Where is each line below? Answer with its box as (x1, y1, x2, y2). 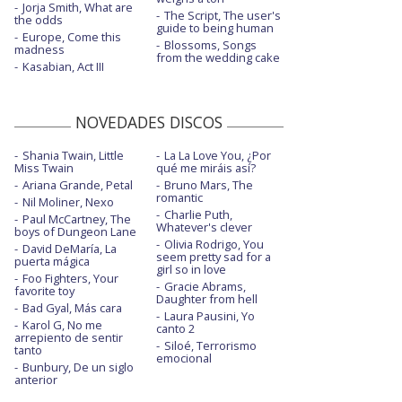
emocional (155, 350, 212, 367)
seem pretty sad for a (155, 249, 271, 266)
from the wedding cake (155, 49, 280, 66)
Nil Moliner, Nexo (22, 194, 114, 211)
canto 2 (155, 320, 195, 337)
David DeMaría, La (22, 240, 117, 258)
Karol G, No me (22, 317, 102, 334)
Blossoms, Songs (163, 37, 257, 54)
